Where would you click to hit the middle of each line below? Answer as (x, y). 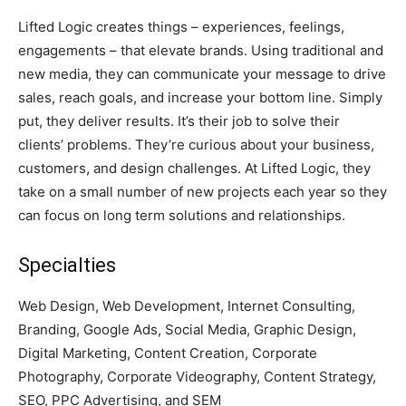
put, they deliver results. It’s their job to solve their (179, 121)
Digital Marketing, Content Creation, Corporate (168, 353)
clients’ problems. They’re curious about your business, (196, 145)
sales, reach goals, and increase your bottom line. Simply (200, 97)
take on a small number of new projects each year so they (203, 192)
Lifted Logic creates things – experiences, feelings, (181, 27)
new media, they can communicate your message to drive (202, 74)
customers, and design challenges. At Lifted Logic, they (194, 168)
